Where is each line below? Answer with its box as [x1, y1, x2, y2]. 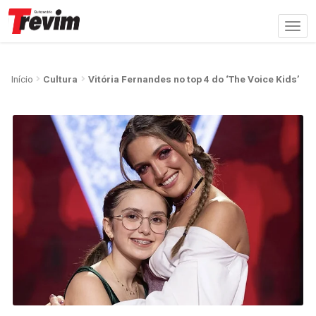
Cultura [43, 73, 78, 85]
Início [11, 73, 33, 85]
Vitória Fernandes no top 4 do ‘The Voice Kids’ [88, 73, 300, 85]
